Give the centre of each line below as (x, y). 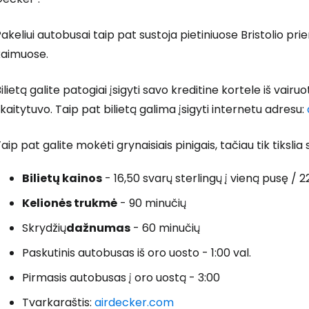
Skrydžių (44, 228)
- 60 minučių (165, 228)
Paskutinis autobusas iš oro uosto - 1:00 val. (137, 253)
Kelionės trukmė (70, 203)
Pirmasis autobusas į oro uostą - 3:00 (121, 278)
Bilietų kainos (62, 178)
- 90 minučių (152, 203)
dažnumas (98, 228)
